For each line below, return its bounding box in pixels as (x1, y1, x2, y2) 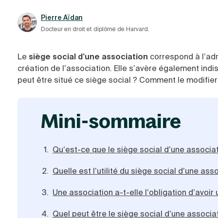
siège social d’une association (27, 52, 150, 62)
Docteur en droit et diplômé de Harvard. (41, 25, 149, 33)
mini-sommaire (58, 109, 181, 133)
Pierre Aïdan (41, 13, 83, 22)
